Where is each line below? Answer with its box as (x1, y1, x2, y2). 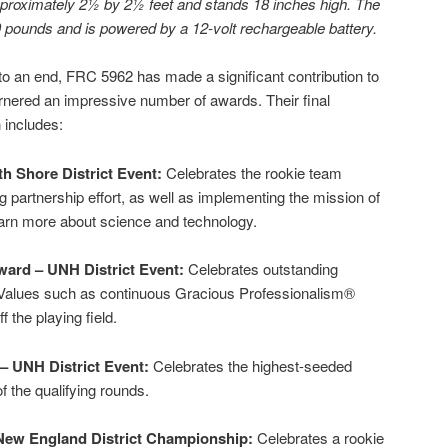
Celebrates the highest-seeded (153, 354, 352, 376)
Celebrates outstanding (188, 258, 338, 280)
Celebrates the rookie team (162, 161, 342, 183)
